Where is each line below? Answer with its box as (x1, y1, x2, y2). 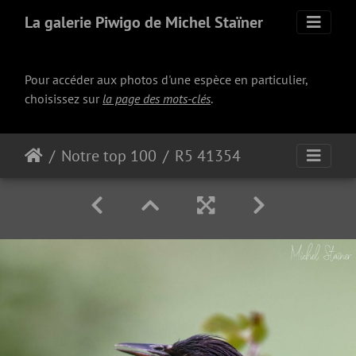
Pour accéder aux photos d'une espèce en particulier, (25, 72, 308, 87)
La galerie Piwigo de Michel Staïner (25, 12, 263, 33)
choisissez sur (25, 91, 103, 106)
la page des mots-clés (103, 91, 211, 106)
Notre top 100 (61, 145, 157, 166)
